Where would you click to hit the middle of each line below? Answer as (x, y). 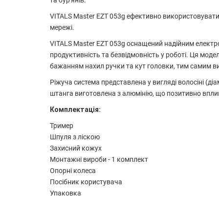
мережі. (62, 27)
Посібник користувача (86, 182)
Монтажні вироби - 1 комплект (99, 159)
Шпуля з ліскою (75, 137)
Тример (62, 126)
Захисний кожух (76, 148)
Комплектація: (75, 109)
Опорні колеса (73, 171)
